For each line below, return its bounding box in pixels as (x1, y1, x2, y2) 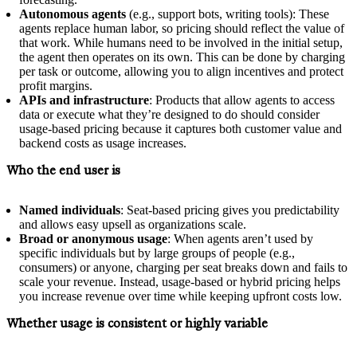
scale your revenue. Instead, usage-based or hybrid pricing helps (19, 275, 340, 289)
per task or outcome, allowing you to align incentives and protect (19, 65, 343, 79)
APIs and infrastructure (19, 93, 149, 108)
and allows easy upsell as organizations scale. (19, 218, 246, 232)
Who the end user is (6, 163, 120, 178)
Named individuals (19, 203, 120, 218)
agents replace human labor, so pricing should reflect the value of (19, 22, 344, 36)
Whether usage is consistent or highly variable (6, 316, 268, 331)
